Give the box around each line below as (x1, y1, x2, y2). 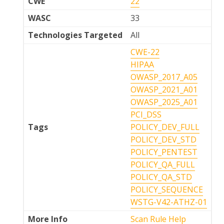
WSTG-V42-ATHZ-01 (130, 196, 207, 207)
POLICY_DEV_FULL (130, 121, 199, 132)
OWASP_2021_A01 (130, 84, 197, 95)
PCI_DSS (130, 109, 161, 120)
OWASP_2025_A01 (130, 96, 197, 107)
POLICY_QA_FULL (130, 159, 195, 170)
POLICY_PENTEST (130, 146, 197, 157)
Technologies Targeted (28, 29, 122, 40)
